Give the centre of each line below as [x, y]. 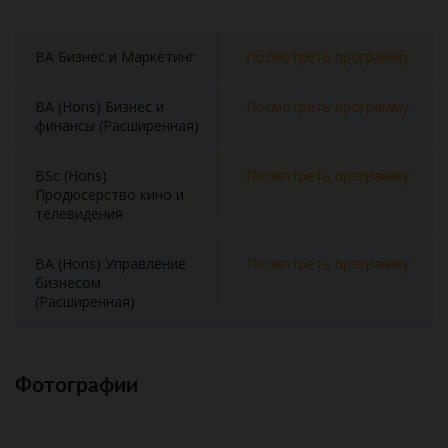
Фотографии [76, 385]
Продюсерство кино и [109, 194]
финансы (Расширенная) [117, 125]
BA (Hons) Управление [110, 263]
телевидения [79, 213]
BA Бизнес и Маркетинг [115, 56]
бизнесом [68, 282]
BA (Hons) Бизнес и [99, 106]
